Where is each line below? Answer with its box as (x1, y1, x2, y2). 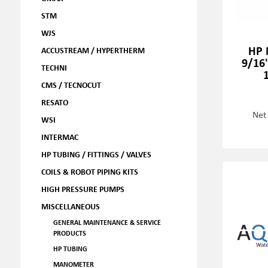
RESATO (41, 96, 68, 108)
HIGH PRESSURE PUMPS (41, 183, 124, 194)
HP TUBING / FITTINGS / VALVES (41, 148, 151, 160)
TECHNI (41, 62, 67, 73)
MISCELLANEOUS (41, 200, 100, 212)
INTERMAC (41, 131, 78, 142)
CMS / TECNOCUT (41, 79, 101, 90)
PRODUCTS (53, 229, 86, 237)
